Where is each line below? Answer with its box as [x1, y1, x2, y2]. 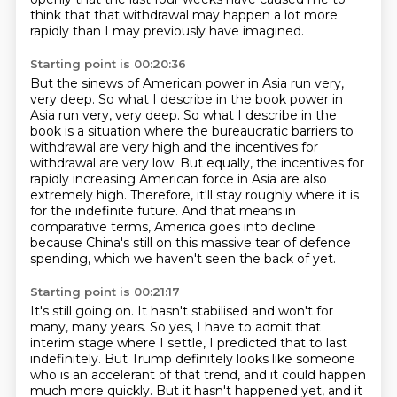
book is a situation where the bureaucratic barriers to [29, 123, 354, 139]
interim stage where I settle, [29, 335, 209, 351]
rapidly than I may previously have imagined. [29, 23, 304, 39]
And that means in [181, 203, 296, 219]
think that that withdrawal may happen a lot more [29, 7, 338, 23]
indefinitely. [29, 351, 105, 367]
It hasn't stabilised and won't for [136, 303, 333, 319]
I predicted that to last [208, 335, 347, 351]
